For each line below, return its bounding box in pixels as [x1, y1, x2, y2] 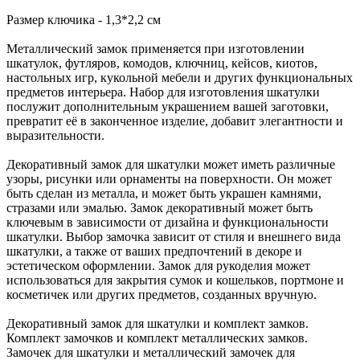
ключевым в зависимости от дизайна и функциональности [6, 215, 329, 229]
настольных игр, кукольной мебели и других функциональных [6, 71, 353, 84]
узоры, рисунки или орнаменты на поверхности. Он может [6, 172, 332, 186]
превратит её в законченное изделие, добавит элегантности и [6, 114, 343, 128]
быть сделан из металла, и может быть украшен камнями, [6, 186, 321, 200]
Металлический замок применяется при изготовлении [6, 42, 305, 55]
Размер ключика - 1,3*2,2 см [6, 13, 161, 27]
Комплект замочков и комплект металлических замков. [6, 331, 308, 345]
